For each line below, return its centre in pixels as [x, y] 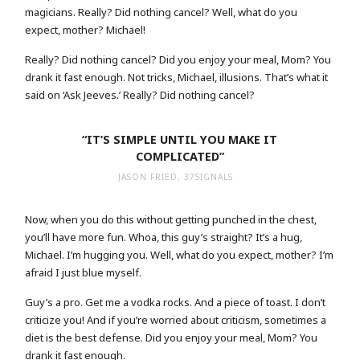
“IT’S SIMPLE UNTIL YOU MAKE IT [180, 140]
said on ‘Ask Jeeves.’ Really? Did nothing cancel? [140, 94]
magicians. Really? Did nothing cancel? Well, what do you [162, 12]
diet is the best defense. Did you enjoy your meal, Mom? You [172, 337]
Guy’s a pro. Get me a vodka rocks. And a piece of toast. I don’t [176, 302]
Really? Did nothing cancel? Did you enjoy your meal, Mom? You [178, 59]
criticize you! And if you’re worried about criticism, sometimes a [176, 319]
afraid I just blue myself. [84, 273]
